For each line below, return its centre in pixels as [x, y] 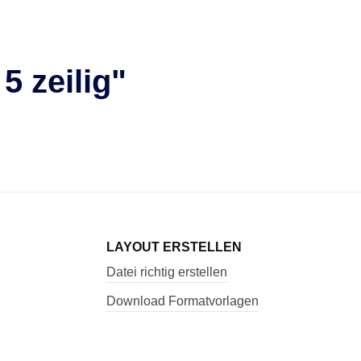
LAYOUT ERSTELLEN [174, 247]
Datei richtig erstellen [167, 272]
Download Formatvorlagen [183, 301]
